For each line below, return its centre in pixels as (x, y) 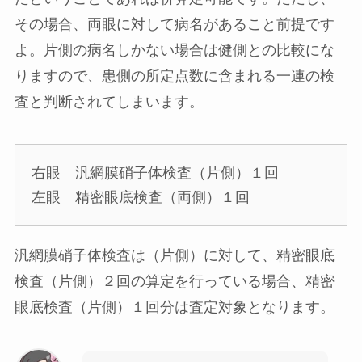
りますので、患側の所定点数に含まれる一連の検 (174, 76)
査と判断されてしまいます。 (109, 101)
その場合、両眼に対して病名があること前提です (174, 24)
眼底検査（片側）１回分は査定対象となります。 (174, 307)
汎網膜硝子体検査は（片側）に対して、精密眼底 (174, 255)
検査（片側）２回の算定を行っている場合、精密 (174, 281)
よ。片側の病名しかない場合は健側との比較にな (174, 50)
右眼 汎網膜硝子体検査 (111, 173)
